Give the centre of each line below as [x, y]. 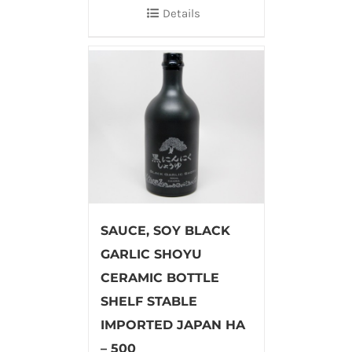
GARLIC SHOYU [151, 254]
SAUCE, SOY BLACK [165, 230]
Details [181, 13]
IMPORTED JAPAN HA [172, 324]
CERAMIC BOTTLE [159, 277]
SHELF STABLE [148, 301]
